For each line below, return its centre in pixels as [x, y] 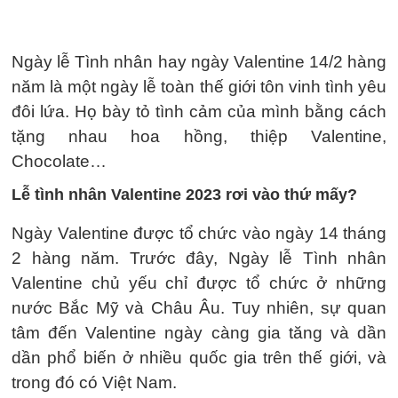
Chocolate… [59, 161]
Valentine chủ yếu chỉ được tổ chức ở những [199, 283]
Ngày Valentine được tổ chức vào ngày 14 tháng [199, 233]
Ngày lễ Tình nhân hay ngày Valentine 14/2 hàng [199, 62]
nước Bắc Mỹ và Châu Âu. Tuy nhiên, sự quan [199, 308]
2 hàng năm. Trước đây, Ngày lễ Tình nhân [199, 258]
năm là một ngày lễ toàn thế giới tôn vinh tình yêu [199, 87]
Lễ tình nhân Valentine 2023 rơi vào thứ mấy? [184, 195]
